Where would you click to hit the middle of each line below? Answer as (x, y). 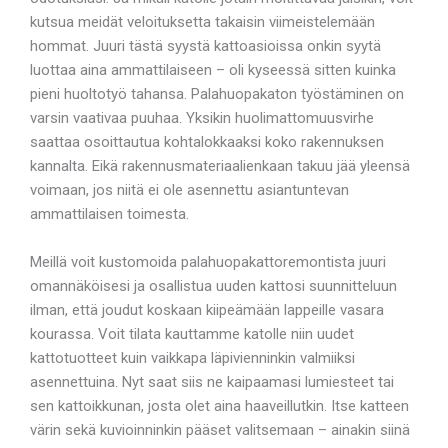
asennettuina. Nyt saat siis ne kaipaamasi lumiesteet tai (212, 381)
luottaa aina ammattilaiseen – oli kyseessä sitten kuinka (213, 69)
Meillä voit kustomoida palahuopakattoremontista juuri (208, 261)
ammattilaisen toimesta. (109, 213)
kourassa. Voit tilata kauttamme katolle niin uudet (192, 333)
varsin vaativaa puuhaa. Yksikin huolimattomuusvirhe (202, 117)
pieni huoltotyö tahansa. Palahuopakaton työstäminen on (217, 93)
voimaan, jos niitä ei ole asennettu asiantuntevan (189, 189)
